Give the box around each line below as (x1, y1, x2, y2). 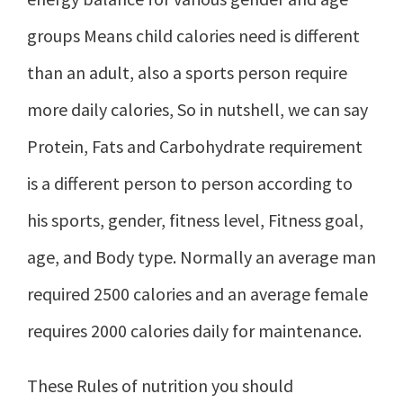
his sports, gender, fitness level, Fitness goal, (27, 209, 363, 232)
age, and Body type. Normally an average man (27, 246, 376, 269)
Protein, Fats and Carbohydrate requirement (27, 135, 363, 158)
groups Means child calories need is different (27, 24, 360, 48)
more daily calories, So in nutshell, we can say (27, 98, 368, 121)
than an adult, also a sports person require (27, 61, 347, 85)
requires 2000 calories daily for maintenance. (27, 319, 362, 343)
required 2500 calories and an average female (27, 282, 368, 306)
